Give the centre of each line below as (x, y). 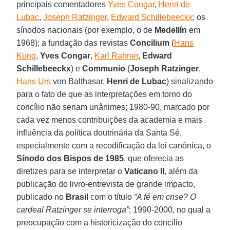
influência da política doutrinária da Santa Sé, (99, 132)
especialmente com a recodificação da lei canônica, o (114, 145)
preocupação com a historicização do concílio (100, 222)
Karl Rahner (117, 55)
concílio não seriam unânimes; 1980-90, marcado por (113, 107)
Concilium (151, 43)
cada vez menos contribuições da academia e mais (110, 120)
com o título (111, 197)
